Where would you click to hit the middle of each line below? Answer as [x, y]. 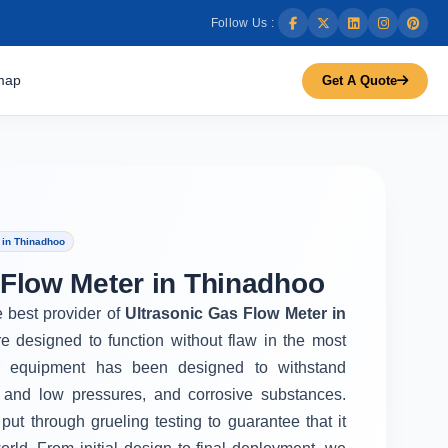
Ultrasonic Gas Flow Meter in [235, 313]
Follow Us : [242, 23]
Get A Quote [359, 80]
